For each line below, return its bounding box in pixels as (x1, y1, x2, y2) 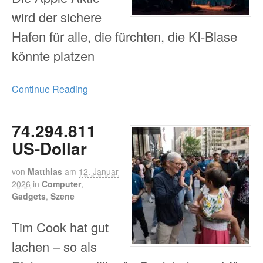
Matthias (28, 165, 62, 177)
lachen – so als (12, 237, 97, 255)
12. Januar (79, 165, 119, 177)
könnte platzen (12, 46, 95, 65)
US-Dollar (12, 136, 87, 160)
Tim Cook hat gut (12, 217, 109, 236)
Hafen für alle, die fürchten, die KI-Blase (12, 26, 237, 45)
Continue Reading (12, 82, 88, 96)
